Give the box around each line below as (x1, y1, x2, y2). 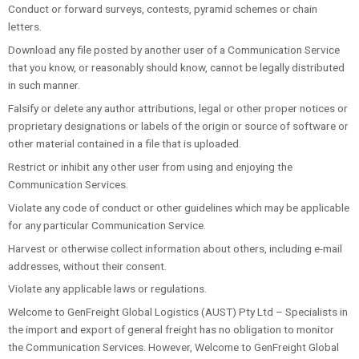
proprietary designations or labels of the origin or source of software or (8, 119, 349, 133)
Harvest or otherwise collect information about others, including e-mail (8, 241, 342, 255)
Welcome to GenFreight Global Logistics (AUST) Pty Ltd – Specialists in (8, 305, 348, 319)
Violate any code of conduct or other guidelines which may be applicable (8, 200, 349, 214)
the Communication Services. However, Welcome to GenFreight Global (8, 341, 339, 354)
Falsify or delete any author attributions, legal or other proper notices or (8, 102, 348, 115)
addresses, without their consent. (8, 259, 167, 272)
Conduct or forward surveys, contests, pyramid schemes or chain (8, 2, 317, 16)
